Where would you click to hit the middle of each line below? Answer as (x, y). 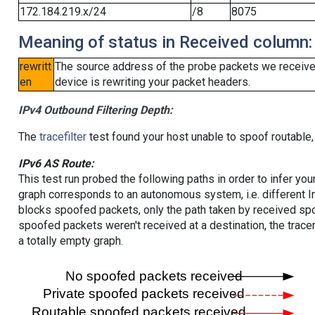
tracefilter (63, 137)
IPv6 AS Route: (56, 164)
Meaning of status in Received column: (165, 43)
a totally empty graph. (70, 241)
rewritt (35, 67)
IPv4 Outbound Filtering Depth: (95, 110)
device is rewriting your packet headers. (152, 82)
